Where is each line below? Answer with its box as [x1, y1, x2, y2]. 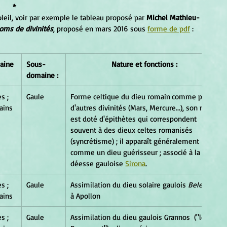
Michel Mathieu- [146, 12, 200, 22]
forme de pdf [147, 23, 190, 33]
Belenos [186, 179, 214, 190]
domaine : [26, 70, 58, 80]
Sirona [125, 158, 145, 168]
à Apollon [70, 191, 100, 201]
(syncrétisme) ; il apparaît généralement [70, 136, 201, 146]
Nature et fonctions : [111, 59, 177, 69]
